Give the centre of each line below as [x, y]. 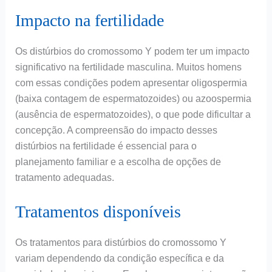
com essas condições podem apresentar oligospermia [131, 83]
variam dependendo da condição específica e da [119, 259]
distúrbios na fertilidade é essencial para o [106, 146]
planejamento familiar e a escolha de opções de [118, 161]
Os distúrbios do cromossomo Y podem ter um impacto [132, 51]
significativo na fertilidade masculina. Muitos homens [128, 67]
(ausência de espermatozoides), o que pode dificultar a [133, 114]
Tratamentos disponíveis [98, 212]
